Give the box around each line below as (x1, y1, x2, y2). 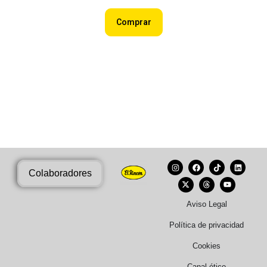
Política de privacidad (169, 221, 244, 230)
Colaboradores (29, 168, 92, 179)
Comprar (116, 17, 151, 27)
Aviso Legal (186, 200, 227, 209)
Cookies (193, 241, 221, 251)
